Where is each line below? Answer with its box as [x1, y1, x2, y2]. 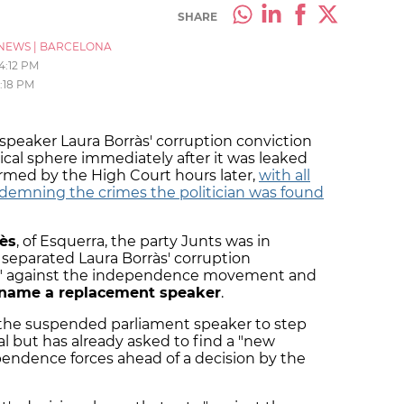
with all [259, 167, 310, 185]
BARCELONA [40, 40, 112, 54]
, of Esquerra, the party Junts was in [16, 233, 271, 251]
